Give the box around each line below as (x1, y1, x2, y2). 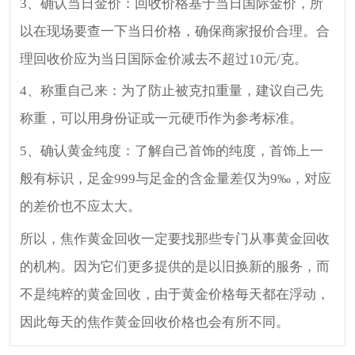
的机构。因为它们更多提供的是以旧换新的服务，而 (20, 259, 330, 275)
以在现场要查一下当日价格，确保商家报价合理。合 (20, 23, 330, 39)
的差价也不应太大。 (20, 199, 142, 215)
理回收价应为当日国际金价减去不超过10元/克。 (20, 51, 308, 67)
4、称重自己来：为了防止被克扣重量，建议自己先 (20, 83, 324, 99)
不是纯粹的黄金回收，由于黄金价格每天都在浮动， (20, 287, 330, 303)
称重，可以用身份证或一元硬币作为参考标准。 (20, 111, 303, 127)
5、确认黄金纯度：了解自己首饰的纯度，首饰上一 (20, 143, 324, 159)
